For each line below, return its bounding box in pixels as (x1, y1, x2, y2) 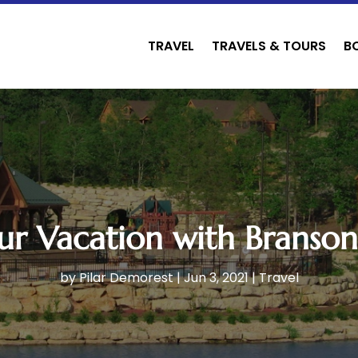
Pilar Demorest (78, 268, 173, 288)
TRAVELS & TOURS (212, 37, 326, 55)
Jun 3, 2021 (183, 268, 249, 288)
